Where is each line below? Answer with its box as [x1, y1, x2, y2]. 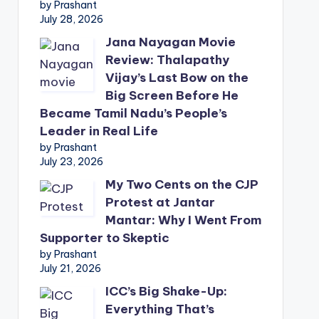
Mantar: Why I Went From [105, 212, 261, 228]
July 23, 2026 [39, 155, 103, 168]
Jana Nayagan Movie [105, 34, 236, 50]
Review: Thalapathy [105, 52, 229, 68]
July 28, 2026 [39, 13, 103, 26]
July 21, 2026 [39, 262, 101, 275]
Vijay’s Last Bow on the [105, 70, 249, 85]
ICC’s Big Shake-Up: [105, 283, 227, 299]
